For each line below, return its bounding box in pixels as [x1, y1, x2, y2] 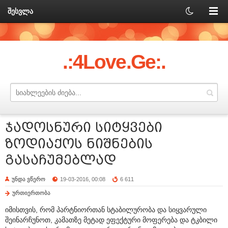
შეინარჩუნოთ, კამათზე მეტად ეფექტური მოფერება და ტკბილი [5, 215, 217, 224]
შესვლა [8, 7, 33, 15]
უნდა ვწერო [12, 176, 45, 182]
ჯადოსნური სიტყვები [5, 120, 162, 135]
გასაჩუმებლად [5, 153, 116, 167]
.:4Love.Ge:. [63, 51, 165, 73]
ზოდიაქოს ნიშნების [5, 136, 153, 151]
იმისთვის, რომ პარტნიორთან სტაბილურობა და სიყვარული [5, 205, 207, 214]
